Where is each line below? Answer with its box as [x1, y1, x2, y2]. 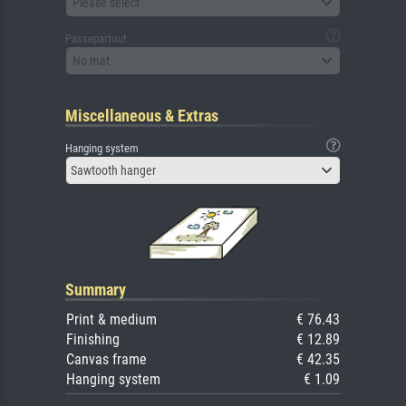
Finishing [66, 331, 120, 349]
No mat [72, 53, 110, 68]
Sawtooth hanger [71, 163, 156, 179]
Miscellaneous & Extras [65, 106, 218, 126]
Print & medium [66, 311, 157, 329]
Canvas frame [66, 351, 147, 369]
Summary [65, 280, 126, 300]
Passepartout [65, 32, 127, 46]
